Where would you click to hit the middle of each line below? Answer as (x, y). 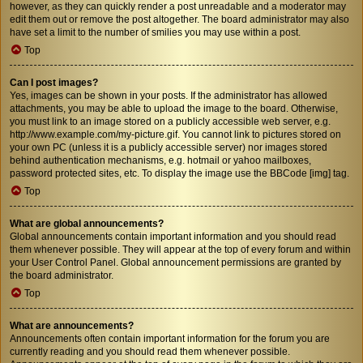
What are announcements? (72, 325)
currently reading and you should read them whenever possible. (150, 351)
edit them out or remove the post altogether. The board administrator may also (179, 19)
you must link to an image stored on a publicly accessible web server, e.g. (170, 121)
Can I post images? (54, 82)
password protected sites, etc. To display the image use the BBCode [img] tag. (179, 173)
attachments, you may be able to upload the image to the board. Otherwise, (174, 108)
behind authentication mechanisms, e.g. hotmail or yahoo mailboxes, (160, 160)
